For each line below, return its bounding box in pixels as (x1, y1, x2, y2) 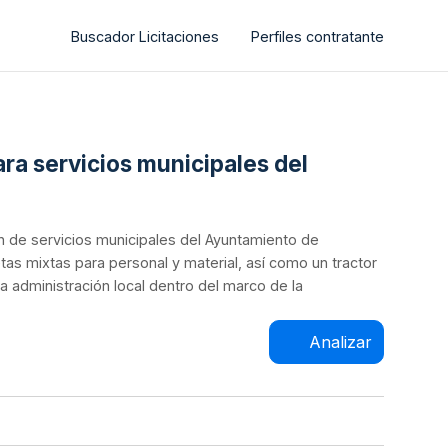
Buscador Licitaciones (71, 27, 219, 45)
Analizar (308, 331, 372, 352)
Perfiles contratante (251, 27, 384, 45)
